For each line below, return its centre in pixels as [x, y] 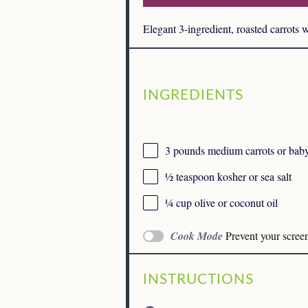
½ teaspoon [190, 176]
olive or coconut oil [235, 202]
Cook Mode [197, 236]
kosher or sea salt [253, 176]
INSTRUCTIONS [198, 279]
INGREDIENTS [193, 96]
